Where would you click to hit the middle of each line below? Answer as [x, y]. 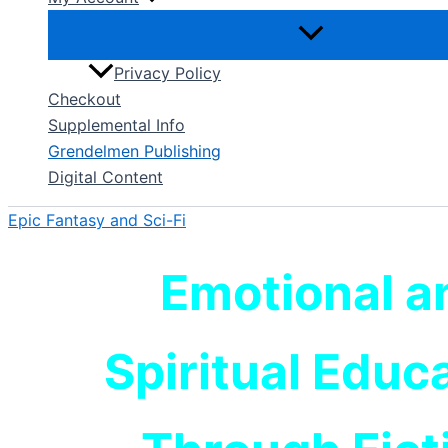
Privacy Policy [167, 73]
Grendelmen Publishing [134, 151]
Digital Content [105, 177]
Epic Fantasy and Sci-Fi [97, 220]
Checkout [84, 99]
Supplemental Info [116, 125]
